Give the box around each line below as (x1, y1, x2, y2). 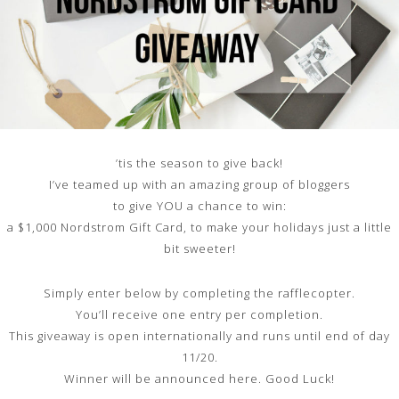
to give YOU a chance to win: (112, 197, 287, 214)
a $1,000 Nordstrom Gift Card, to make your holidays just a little (7, 218, 392, 235)
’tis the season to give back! (116, 154, 283, 171)
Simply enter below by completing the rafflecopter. (44, 284, 355, 301)
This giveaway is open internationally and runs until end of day (9, 327, 390, 344)
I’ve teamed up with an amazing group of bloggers (49, 175, 350, 192)
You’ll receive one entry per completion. (76, 305, 323, 322)
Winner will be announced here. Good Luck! (64, 370, 335, 387)
